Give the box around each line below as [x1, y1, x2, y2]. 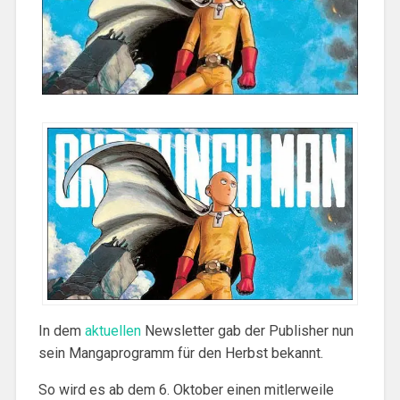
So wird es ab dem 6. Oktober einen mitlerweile [37, 380, 334, 398]
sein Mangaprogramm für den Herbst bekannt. [37, 344, 323, 362]
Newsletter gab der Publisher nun [140, 321, 354, 339]
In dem [37, 321, 85, 339]
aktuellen [84, 321, 141, 339]
